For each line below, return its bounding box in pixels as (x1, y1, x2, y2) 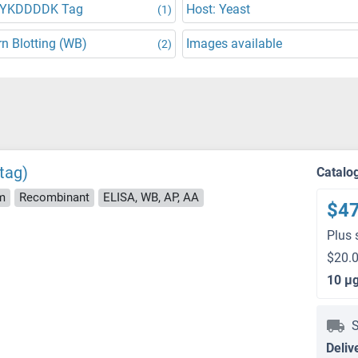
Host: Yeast (186, 2, 250, 17)
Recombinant (19, 189, 89, 205)
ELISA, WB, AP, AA (103, 189, 199, 205)
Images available (186, 36, 282, 51)
